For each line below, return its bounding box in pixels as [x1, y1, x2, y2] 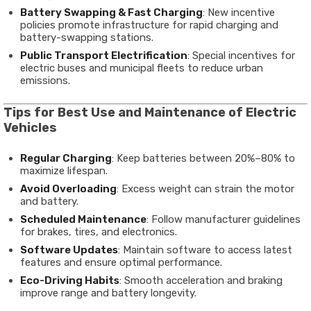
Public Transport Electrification [20, 49, 187, 62]
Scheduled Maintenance [20, 213, 146, 226]
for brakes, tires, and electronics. [20, 226, 177, 238]
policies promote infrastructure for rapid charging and [20, 19, 278, 31]
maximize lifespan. [20, 165, 108, 177]
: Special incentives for [187, 49, 295, 62]
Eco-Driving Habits [20, 274, 119, 287]
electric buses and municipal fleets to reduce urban [20, 62, 263, 74]
